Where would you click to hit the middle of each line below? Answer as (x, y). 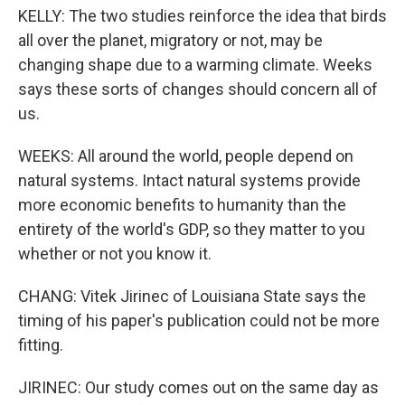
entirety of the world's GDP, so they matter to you (192, 229)
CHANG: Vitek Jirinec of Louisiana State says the (192, 296)
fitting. (41, 345)
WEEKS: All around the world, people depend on (186, 156)
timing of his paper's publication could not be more (199, 320)
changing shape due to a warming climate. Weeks (195, 65)
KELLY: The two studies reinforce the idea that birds (202, 16)
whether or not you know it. (115, 254)
